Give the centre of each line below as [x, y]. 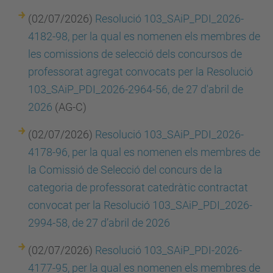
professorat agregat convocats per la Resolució [140, 72]
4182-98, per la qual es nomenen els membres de [144, 36]
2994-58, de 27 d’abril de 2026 [99, 223]
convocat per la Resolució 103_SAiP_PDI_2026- [140, 205]
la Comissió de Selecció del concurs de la [125, 170]
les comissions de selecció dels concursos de [135, 54]
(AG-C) [69, 107]
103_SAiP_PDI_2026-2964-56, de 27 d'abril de [136, 89]
